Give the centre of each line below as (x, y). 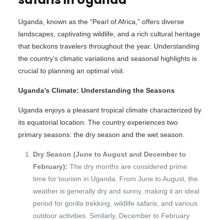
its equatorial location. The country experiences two (98, 122)
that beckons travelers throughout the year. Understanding (109, 46)
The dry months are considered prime (127, 166)
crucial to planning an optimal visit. (71, 70)
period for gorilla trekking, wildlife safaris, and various (115, 203)
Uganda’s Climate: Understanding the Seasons (96, 90)
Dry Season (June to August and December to (109, 154)
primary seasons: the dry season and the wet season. (101, 134)
